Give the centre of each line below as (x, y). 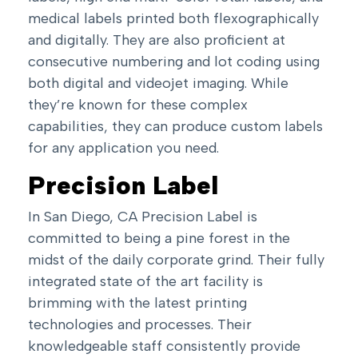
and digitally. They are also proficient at (157, 40)
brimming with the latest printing (137, 303)
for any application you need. (123, 148)
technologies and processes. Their (140, 325)
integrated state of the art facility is (145, 282)
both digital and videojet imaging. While (158, 84)
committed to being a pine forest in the (159, 239)
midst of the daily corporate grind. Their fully (176, 260)
